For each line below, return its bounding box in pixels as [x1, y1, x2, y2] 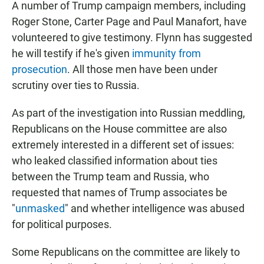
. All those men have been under [67, 63, 217, 76]
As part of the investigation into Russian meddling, [12, 107, 245, 120]
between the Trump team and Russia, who [12, 170, 209, 183]
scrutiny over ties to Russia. [12, 79, 140, 92]
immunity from [132, 47, 201, 60]
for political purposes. [12, 218, 112, 231]
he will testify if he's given [12, 47, 132, 60]
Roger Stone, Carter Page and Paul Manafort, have [12, 15, 247, 28]
